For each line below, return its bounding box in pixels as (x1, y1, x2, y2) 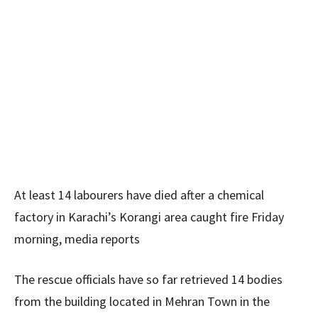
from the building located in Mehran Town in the (14, 293, 270, 309)
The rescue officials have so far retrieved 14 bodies (14, 271, 283, 287)
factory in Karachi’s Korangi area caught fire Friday (14, 209, 284, 225)
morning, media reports (14, 231, 140, 247)
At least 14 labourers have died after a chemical (14, 187, 264, 203)
